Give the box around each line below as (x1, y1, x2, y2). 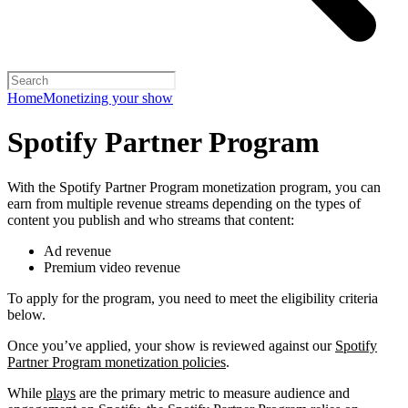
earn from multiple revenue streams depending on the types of (7, 195, 361, 211)
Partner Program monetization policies (7, 353, 226, 370)
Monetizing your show (43, 90, 173, 106)
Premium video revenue (44, 259, 180, 275)
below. (7, 306, 46, 322)
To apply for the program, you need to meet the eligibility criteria (7, 290, 378, 306)
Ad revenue (44, 242, 111, 259)
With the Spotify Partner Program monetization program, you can (7, 178, 381, 195)
